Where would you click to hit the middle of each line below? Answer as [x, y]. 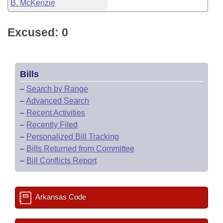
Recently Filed [52, 125]
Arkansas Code [60, 197]
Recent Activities [56, 113]
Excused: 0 [38, 32]
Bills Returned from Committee [80, 149]
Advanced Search [57, 101]
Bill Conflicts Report [61, 161]
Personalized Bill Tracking [73, 137]
